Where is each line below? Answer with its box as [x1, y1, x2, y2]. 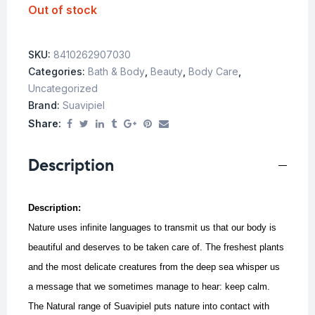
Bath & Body [88, 65, 145, 78]
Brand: [28, 99, 63, 112]
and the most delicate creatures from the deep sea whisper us [28, 262, 280, 273]
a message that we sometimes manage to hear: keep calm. [28, 281, 270, 292]
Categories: [28, 65, 88, 78]
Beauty [150, 65, 183, 78]
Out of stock [28, 2, 97, 17]
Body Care [188, 65, 238, 78]
